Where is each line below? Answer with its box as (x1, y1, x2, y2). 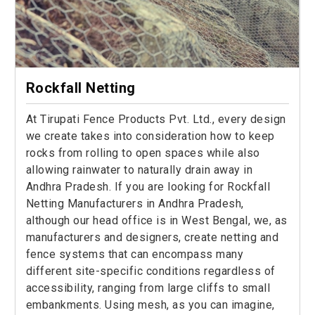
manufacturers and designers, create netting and (25, 231, 279, 245)
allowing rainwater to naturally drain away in (25, 163, 253, 177)
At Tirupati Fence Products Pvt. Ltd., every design (25, 112, 286, 127)
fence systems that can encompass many (25, 247, 244, 262)
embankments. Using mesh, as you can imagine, (25, 298, 275, 312)
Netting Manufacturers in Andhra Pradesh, (25, 197, 244, 211)
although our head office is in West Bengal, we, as (25, 214, 288, 228)
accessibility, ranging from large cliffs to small (25, 281, 271, 295)
